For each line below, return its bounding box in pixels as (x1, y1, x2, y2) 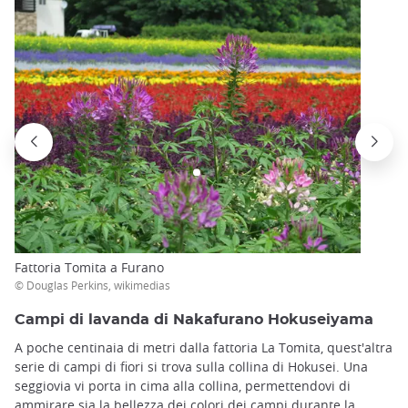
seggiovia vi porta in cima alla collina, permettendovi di (15, 376, 351, 394)
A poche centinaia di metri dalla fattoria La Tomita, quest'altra (15, 338, 393, 356)
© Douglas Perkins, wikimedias (15, 277, 170, 292)
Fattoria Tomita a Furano (15, 258, 164, 276)
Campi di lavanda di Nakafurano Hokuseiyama (15, 311, 373, 327)
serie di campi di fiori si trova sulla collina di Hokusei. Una (15, 357, 368, 375)
